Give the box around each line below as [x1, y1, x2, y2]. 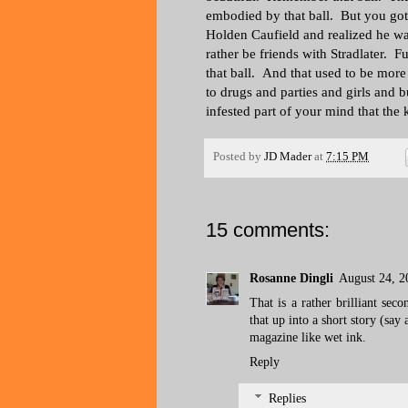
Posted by [213, 149, 264, 163]
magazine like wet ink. [250, 330, 366, 344]
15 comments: [206, 218, 330, 241]
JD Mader [264, 149, 311, 163]
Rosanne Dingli [250, 270, 333, 285]
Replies [269, 392, 307, 406]
